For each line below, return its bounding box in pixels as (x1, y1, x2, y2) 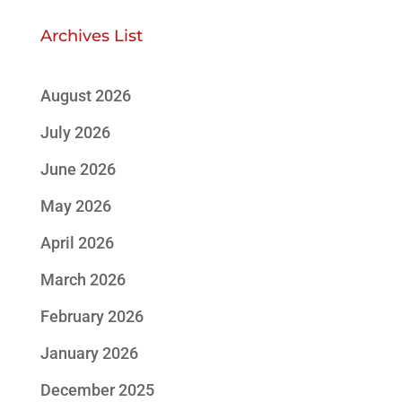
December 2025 (39, 380, 154, 399)
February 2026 (39, 307, 144, 326)
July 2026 (39, 123, 110, 142)
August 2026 (39, 86, 131, 105)
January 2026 (39, 344, 138, 363)
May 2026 (39, 197, 111, 215)
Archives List (39, 26, 143, 46)
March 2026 (39, 270, 126, 289)
